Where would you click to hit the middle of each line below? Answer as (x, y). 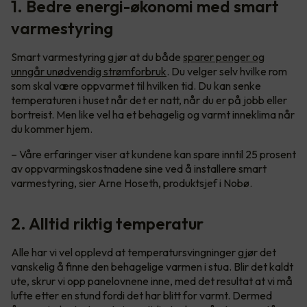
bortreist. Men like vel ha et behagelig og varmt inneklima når (153, 114)
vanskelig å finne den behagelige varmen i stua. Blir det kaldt (152, 266)
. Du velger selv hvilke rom (227, 71)
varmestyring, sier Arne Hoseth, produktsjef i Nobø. (132, 183)
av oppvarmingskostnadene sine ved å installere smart (139, 168)
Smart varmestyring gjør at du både (97, 57)
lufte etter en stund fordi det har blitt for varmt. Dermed (142, 295)
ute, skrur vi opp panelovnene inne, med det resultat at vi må (152, 281)
